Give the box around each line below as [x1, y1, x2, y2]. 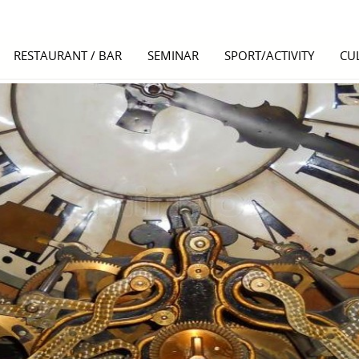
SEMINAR [147, 47, 199, 63]
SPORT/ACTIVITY [224, 47, 314, 63]
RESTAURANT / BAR [14, 47, 122, 63]
